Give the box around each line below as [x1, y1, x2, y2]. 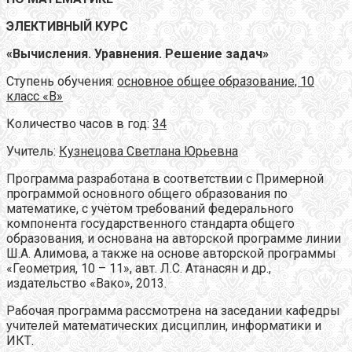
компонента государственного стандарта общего [6, 215, 295, 231]
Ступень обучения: [6, 73, 117, 89]
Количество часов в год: [6, 115, 152, 131]
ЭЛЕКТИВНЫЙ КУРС [6, 18, 128, 34]
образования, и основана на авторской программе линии [6, 230, 341, 246]
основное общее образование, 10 [117, 73, 314, 89]
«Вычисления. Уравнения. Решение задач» [6, 46, 269, 61]
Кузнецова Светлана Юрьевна [59, 143, 238, 159]
